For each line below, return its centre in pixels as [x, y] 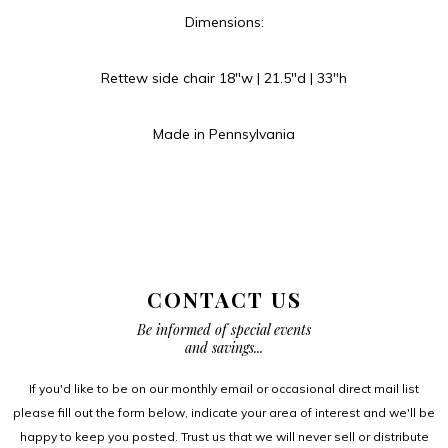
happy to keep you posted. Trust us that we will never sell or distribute [224, 436]
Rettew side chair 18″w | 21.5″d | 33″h [224, 77]
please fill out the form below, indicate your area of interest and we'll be [224, 412]
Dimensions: [224, 21]
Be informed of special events [224, 329]
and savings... [224, 347]
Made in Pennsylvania [224, 133]
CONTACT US [224, 298]
